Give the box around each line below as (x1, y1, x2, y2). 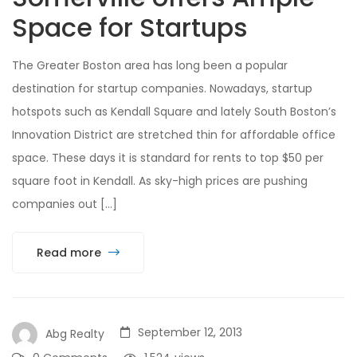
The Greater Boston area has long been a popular (12, 57, 288, 73)
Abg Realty (45, 325, 104, 342)
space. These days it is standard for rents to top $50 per (12, 149, 324, 166)
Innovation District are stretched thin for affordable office (12, 126, 335, 143)
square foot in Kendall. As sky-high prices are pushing (12, 172, 308, 189)
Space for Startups (12, 9, 248, 45)
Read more (37, 244, 104, 261)
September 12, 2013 (138, 324, 242, 340)
